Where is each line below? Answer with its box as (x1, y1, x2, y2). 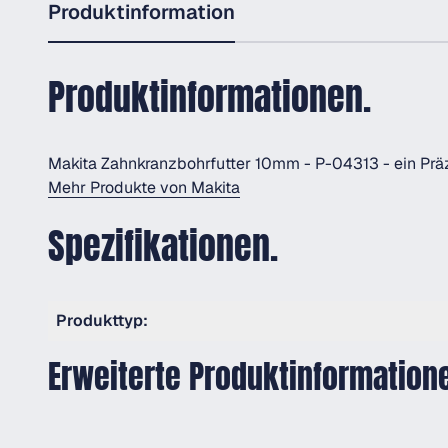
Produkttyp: (56, 310, 148, 331)
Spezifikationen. (48, 219, 278, 273)
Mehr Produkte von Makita (48, 177, 240, 198)
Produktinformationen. (48, 70, 371, 124)
